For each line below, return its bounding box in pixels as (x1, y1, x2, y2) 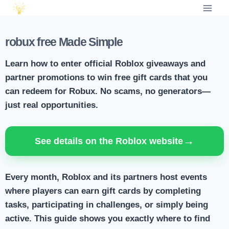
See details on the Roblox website (35, 136, 183, 147)
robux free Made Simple (5, 35, 123, 49)
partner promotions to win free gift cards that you (5, 73, 208, 83)
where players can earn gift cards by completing (5, 186, 201, 196)
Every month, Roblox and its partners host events (5, 172, 207, 182)
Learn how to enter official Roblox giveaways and (5, 59, 205, 69)
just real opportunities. (5, 100, 98, 110)
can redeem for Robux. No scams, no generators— (5, 86, 211, 97)
